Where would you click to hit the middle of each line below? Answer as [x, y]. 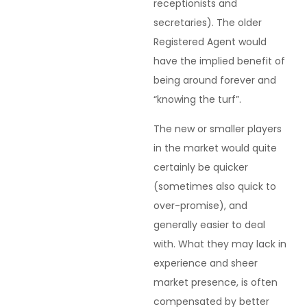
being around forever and [215, 81]
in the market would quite [215, 148]
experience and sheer [206, 263]
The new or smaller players [218, 128]
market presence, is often [216, 282]
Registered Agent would [210, 42]
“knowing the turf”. [197, 100]
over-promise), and [200, 205]
